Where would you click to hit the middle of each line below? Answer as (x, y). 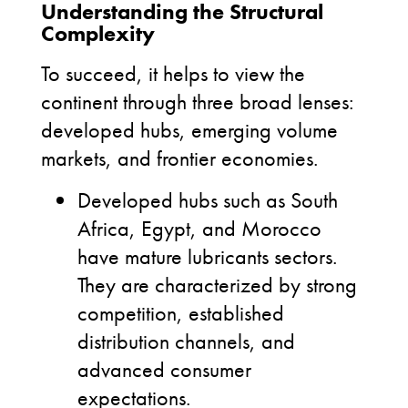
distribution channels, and (186, 341)
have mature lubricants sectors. (207, 256)
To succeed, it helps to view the (173, 73)
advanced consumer (164, 369)
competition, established (181, 313)
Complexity (98, 33)
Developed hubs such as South (208, 200)
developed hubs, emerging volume (189, 130)
